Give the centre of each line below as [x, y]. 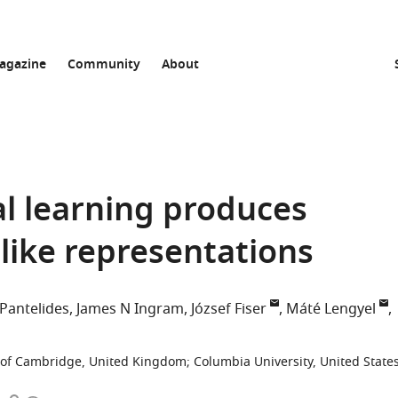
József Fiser [229, 309]
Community [104, 65]
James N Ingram [130, 309]
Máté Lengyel [331, 309]
